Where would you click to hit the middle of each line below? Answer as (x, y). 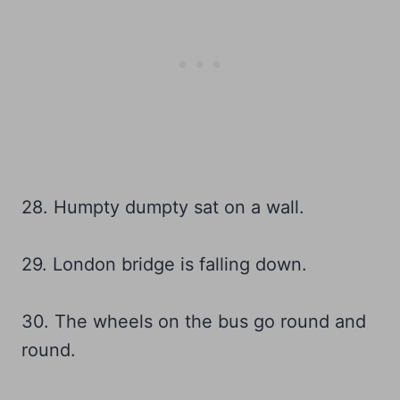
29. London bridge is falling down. (164, 265)
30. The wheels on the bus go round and (194, 322)
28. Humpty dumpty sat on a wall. (163, 208)
